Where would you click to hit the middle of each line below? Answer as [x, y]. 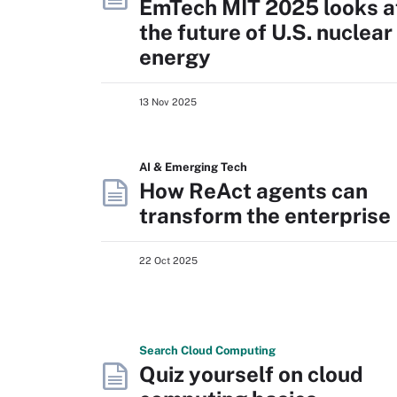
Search [160, 350]
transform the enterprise [265, 215]
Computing [245, 350]
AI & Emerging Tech [193, 167]
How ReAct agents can [253, 190]
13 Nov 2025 [168, 101]
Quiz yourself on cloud [251, 374]
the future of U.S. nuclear [266, 31]
